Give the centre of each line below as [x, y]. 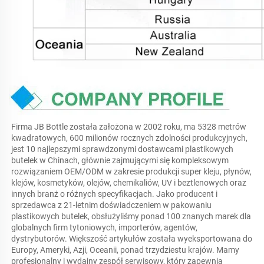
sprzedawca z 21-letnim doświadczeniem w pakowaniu [111, 205]
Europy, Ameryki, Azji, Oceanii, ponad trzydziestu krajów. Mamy [125, 250]
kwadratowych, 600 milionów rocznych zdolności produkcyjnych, [129, 138]
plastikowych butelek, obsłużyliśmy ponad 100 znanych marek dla [131, 217]
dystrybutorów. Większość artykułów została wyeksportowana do [132, 239]
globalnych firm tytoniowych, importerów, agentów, [104, 228]
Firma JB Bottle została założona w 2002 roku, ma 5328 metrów [129, 127]
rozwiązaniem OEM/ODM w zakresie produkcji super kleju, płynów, [131, 172]
